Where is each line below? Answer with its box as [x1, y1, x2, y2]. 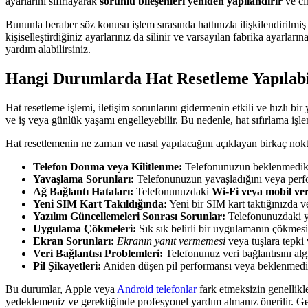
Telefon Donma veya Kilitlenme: [33, 161, 182, 173]
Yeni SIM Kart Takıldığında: [33, 198, 167, 210]
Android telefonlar [117, 283, 197, 296]
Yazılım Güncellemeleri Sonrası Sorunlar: [33, 210, 225, 223]
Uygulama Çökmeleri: [33, 223, 136, 235]
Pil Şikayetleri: [33, 260, 101, 272]
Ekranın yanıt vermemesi [117, 235, 225, 247]
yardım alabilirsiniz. [5, 43, 91, 56]
